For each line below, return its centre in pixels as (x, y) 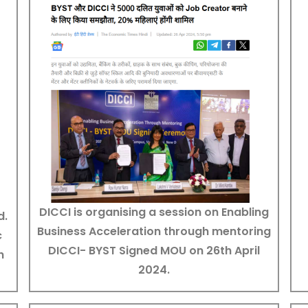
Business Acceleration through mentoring (154, 231)
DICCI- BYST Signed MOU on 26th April (154, 250)
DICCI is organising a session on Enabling (154, 212)
